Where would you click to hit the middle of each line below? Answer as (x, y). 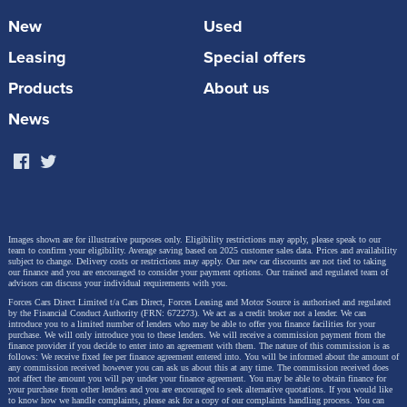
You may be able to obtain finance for (318, 379)
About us (237, 89)
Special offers (255, 58)
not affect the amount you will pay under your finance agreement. (129, 379)
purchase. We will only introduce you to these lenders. (109, 335)
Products (41, 89)
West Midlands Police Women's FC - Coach (172, 185)
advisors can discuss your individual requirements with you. (118, 283)
